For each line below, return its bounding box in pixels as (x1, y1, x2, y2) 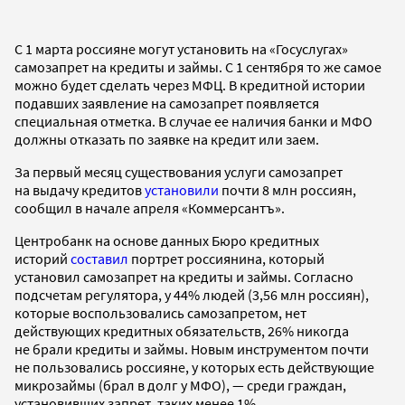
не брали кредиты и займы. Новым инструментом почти (14, 339, 369, 358)
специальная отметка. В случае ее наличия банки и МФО (14, 111, 372, 130)
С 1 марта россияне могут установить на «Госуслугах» (14, 39, 348, 58)
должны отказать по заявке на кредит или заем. (14, 129, 319, 148)
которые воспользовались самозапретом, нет (14, 303, 306, 322)
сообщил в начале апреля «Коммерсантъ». (14, 198, 285, 217)
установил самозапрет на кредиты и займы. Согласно (14, 267, 353, 286)
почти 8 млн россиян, (219, 180, 356, 199)
